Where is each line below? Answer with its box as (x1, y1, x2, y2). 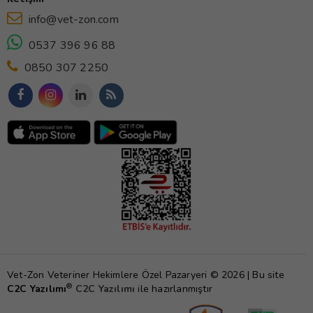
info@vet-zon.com (28, 12, 119, 27)
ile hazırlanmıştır (135, 282, 213, 296)
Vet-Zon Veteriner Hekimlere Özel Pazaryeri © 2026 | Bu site (7, 268, 284, 282)
